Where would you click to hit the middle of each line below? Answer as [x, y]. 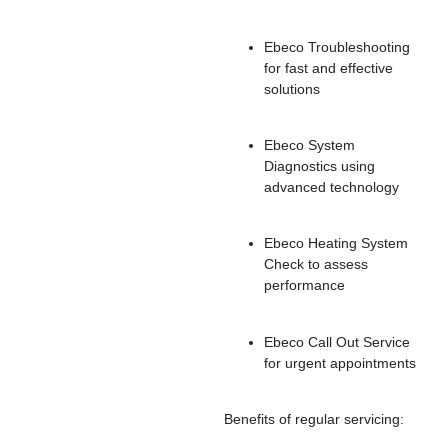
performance [304, 285]
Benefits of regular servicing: [314, 419]
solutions [292, 88]
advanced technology [331, 187]
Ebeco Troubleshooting [337, 46]
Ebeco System [309, 145]
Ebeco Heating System [336, 243]
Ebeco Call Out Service [337, 341]
